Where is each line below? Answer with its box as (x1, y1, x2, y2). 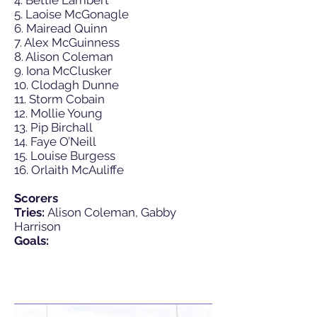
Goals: (14, 234, 49, 248)
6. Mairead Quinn (14, 21, 108, 35)
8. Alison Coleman (14, 50, 113, 64)
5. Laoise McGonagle (14, 7, 129, 21)
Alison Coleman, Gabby (45, 205, 176, 219)
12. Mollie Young (14, 106, 103, 120)
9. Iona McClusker (14, 64, 112, 78)
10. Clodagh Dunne (14, 78, 119, 92)
